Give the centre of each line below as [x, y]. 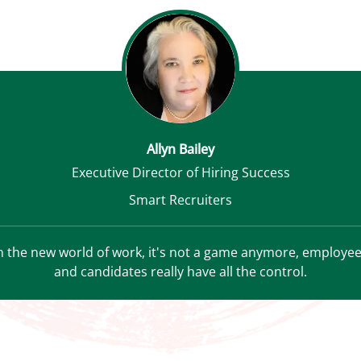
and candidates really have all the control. [180, 272]
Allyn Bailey [180, 149]
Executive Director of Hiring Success [180, 173]
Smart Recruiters [180, 200]
